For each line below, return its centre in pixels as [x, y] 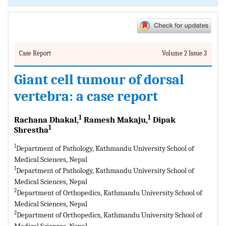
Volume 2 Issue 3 [184, 53]
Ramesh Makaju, [115, 120]
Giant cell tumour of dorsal [99, 79]
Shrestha [31, 130]
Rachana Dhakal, [46, 120]
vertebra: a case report [86, 96]
